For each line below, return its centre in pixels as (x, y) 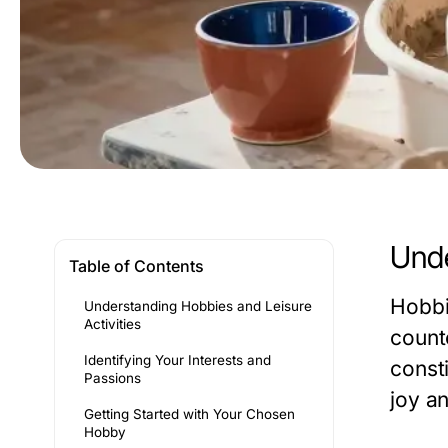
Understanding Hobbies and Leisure (198, 306)
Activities (112, 324)
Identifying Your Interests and (177, 360)
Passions (112, 378)
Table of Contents (136, 266)
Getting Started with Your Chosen (189, 414)
